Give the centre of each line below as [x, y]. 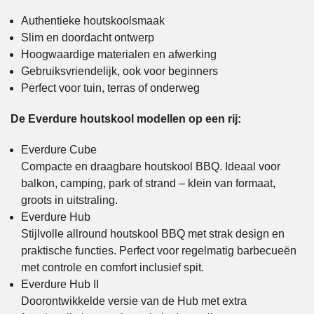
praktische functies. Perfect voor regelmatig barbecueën [159, 251]
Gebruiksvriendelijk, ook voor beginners [120, 71]
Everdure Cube [59, 150]
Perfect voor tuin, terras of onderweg [110, 88]
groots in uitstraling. [69, 200]
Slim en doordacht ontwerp [88, 38]
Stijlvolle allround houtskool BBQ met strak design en [153, 234]
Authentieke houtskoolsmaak [93, 21]
